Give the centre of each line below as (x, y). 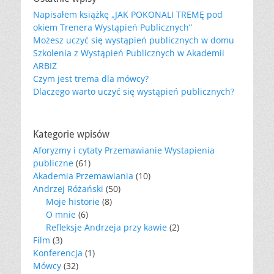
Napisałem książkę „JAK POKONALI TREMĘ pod (128, 14)
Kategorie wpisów (71, 134)
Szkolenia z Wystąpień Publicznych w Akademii (129, 53)
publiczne (53, 163)
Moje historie (73, 201)
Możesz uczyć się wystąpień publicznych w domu (134, 40)
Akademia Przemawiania (83, 176)
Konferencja (58, 253)
